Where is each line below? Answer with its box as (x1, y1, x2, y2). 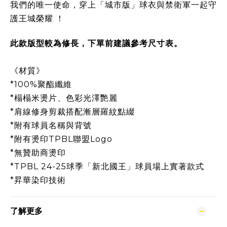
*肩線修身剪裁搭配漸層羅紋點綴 (10, 107, 135, 117)
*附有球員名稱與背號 (10, 121, 92, 130)
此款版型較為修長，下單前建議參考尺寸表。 (10, 39, 182, 48)
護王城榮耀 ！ (10, 14, 64, 23)
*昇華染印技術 (10, 175, 66, 185)
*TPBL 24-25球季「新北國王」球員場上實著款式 (10, 162, 204, 171)
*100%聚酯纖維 (10, 80, 72, 89)
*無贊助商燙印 (10, 148, 66, 158)
